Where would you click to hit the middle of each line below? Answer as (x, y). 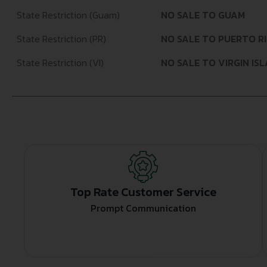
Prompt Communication (143, 208)
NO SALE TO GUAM (203, 15)
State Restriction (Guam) (68, 15)
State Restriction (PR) (61, 39)
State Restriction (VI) (60, 63)
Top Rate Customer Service (143, 192)
